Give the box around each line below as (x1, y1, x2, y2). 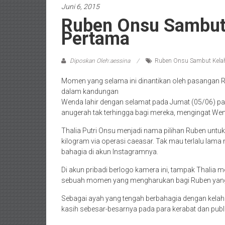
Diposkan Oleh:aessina (68, 57, 132, 64)
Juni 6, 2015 (61, 3, 99, 11)
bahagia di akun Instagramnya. (61, 148, 158, 156)
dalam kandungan (61, 87, 119, 95)
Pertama (61, 28, 130, 49)
